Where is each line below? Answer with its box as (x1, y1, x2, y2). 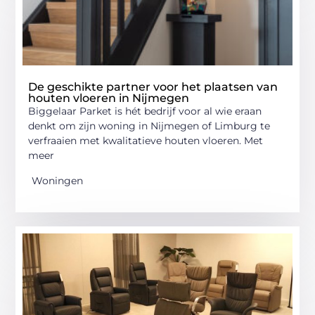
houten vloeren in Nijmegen (28, 91, 190, 105)
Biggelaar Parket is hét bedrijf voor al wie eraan (28, 105, 262, 118)
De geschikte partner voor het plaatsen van (28, 80, 278, 94)
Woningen (32, 174, 84, 187)
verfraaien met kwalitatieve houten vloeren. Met (28, 134, 264, 148)
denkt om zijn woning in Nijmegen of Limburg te (28, 120, 271, 133)
